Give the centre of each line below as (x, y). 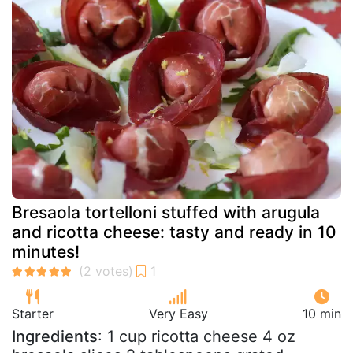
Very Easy (178, 313)
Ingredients (55, 336)
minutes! (46, 251)
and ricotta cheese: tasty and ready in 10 (174, 232)
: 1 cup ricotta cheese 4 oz (197, 336)
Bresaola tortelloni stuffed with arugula (166, 212)
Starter (33, 313)
